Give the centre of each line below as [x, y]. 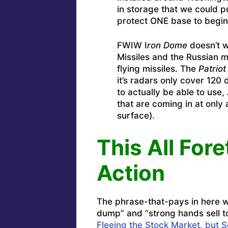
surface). [136, 116]
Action [131, 173]
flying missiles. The [158, 69]
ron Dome [167, 46]
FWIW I [132, 46]
